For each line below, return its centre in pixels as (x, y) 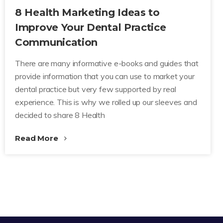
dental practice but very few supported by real (96, 89)
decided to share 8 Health (60, 115)
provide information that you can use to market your (105, 76)
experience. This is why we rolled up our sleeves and (106, 102)
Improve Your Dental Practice (91, 27)
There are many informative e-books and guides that (107, 63)
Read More (38, 138)
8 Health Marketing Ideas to (87, 12)
